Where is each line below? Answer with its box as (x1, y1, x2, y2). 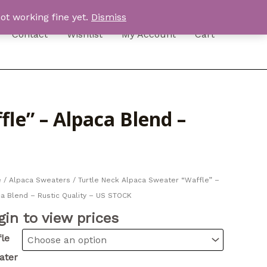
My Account (122, 29, 176, 40)
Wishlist (67, 29, 103, 40)
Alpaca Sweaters (8, 176, 70, 184)
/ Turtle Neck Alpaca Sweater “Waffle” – (70, 176, 219, 184)
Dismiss (91, 11, 126, 23)
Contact (12, 29, 48, 40)
